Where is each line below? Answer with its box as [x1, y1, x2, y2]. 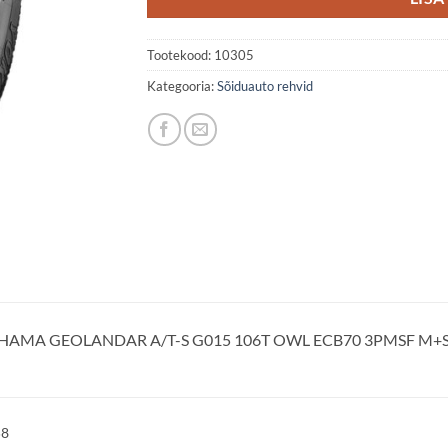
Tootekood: [146, 46, 214, 63]
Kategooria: [146, 77, 217, 94]
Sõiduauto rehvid [216, 77, 313, 94]
